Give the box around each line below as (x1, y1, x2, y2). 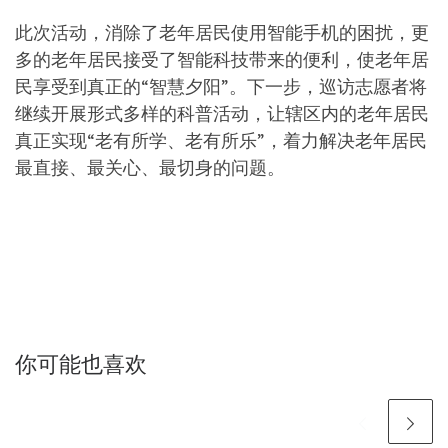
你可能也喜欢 (15, 350, 147, 378)
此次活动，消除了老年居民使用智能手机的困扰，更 (15, 20, 429, 44)
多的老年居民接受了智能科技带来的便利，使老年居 (15, 47, 429, 71)
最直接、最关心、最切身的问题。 (15, 155, 285, 179)
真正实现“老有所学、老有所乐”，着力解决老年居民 (15, 128, 427, 152)
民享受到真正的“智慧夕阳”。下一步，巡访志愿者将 (15, 74, 427, 98)
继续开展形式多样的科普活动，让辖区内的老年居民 (15, 101, 429, 125)
